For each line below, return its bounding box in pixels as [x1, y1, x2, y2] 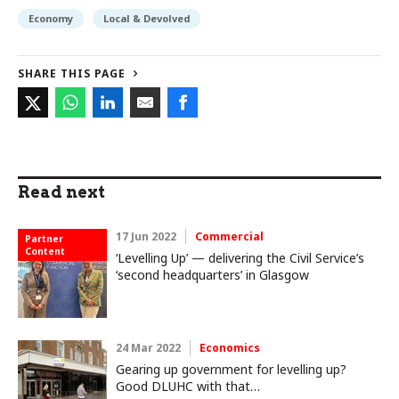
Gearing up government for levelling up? [116, 361, 346, 379]
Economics [199, 340, 260, 356]
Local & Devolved [103, 12, 190, 26]
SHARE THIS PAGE [18, 66, 126, 82]
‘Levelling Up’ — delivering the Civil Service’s [116, 249, 364, 267]
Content [25, 245, 65, 258]
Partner [25, 232, 63, 246]
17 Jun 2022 [116, 229, 176, 245]
